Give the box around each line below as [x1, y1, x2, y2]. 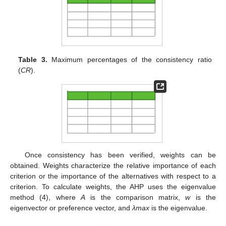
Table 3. [18, 55, 47, 64]
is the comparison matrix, [85, 193, 186, 202]
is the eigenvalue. [149, 204, 207, 212]
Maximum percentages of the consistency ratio [47, 55, 212, 64]
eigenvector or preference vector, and [10, 204, 132, 212]
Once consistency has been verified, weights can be [24, 151, 216, 159]
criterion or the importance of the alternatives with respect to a [10, 172, 216, 181]
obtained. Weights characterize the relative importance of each [10, 161, 216, 170]
